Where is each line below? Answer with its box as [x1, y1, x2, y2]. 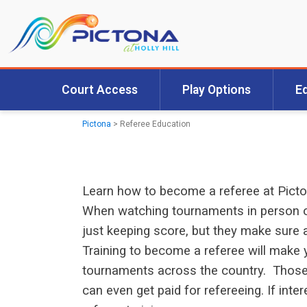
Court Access [61, 83, 138, 97]
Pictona [82, 119, 111, 130]
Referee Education [120, 119, 191, 130]
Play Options [182, 83, 251, 97]
